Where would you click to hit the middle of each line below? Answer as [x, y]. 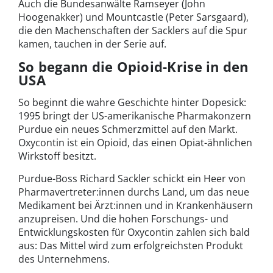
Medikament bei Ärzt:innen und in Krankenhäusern [136, 205]
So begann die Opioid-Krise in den [133, 66]
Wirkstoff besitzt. [57, 156]
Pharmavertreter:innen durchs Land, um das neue [134, 192]
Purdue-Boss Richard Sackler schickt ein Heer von [132, 178]
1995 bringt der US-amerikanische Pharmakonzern [135, 115]
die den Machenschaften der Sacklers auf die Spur [133, 30]
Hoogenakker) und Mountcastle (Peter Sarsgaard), [133, 17]
